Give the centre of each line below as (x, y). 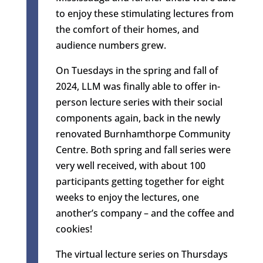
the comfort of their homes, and (127, 29)
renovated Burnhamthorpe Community (143, 134)
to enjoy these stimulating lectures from (144, 13)
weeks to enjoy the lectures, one (127, 197)
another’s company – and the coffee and (145, 213)
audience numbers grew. (111, 45)
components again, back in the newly (138, 118)
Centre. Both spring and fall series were (143, 149)
